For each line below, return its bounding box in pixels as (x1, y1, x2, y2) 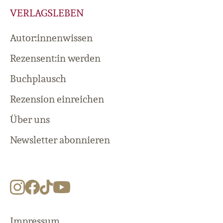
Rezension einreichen (10, 93, 104, 106)
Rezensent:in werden (10, 52, 101, 65)
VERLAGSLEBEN (10, 6, 84, 20)
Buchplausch (10, 72, 66, 86)
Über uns (10, 113, 50, 126)
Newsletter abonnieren (10, 133, 110, 147)
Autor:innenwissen (10, 31, 93, 45)
